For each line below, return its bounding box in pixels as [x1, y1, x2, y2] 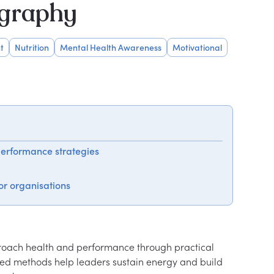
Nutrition [14, 42, 49, 53]
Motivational [172, 42, 222, 53]
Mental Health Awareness [59, 42, 161, 53]
